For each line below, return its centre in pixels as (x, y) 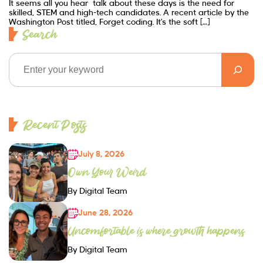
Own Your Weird (107, 171)
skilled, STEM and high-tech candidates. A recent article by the (129, 13)
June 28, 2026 (105, 213)
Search (40, 34)
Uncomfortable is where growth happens (156, 230)
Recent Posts (54, 124)
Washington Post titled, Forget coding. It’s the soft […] (109, 22)
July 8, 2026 (101, 154)
